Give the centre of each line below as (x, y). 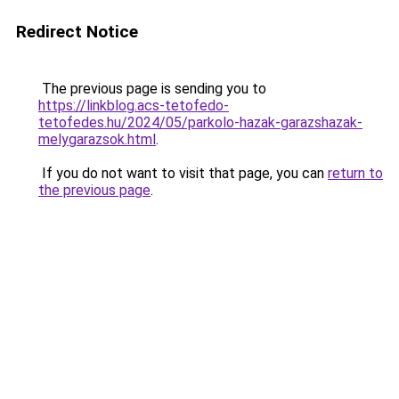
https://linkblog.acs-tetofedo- (134, 106)
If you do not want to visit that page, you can (183, 173)
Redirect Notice (77, 32)
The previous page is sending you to (152, 89)
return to (355, 173)
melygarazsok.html (97, 139)
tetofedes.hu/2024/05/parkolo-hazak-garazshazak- (200, 122)
